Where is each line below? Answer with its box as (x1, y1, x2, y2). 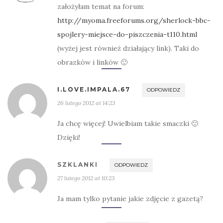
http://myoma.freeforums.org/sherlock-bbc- (57, 16, 211, 25)
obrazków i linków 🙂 (57, 58, 127, 67)
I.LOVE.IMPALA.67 (57, 86, 130, 93)
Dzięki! (57, 133, 80, 142)
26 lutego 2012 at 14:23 (57, 99, 115, 107)
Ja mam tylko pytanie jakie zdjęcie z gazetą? (57, 194, 203, 203)
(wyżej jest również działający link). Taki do (57, 44, 199, 53)
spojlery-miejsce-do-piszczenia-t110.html (57, 30, 197, 39)
